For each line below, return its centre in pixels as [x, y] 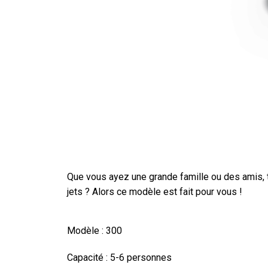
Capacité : [87, 258]
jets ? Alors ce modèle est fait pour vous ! [155, 192]
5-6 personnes [140, 258]
